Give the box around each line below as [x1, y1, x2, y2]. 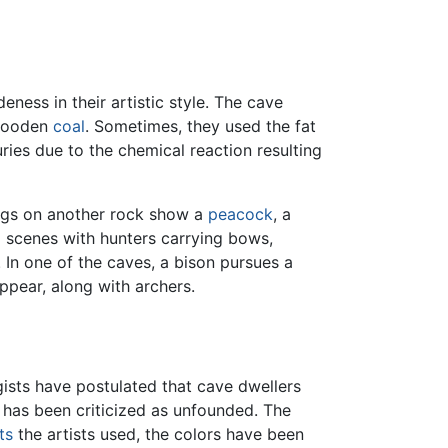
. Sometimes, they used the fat [85, 116, 316, 137]
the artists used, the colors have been [13, 424, 304, 445]
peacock [208, 204, 273, 225]
